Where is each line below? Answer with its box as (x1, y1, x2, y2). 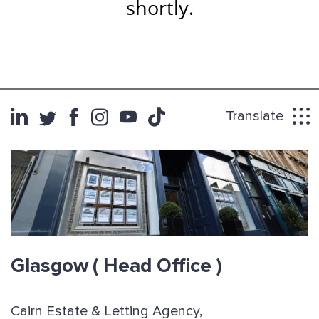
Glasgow (11, 253, 89, 278)
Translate (226, 108, 283, 125)
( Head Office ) (93, 253, 222, 278)
